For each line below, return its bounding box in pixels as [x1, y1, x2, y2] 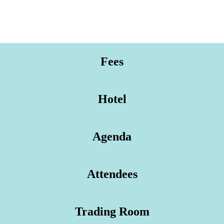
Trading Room [74, 205, 149, 218]
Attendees [86, 167, 137, 181]
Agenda [92, 130, 131, 143]
